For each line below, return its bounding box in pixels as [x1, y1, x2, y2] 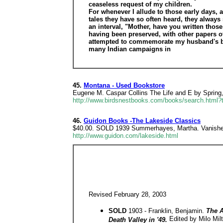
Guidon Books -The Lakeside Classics [84, 117, 201, 124]
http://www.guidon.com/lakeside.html [73, 132, 178, 139]
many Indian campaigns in [89, 45, 171, 53]
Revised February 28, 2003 [89, 190, 166, 198]
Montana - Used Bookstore [84, 82, 165, 89]
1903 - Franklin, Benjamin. [128, 207, 206, 215]
